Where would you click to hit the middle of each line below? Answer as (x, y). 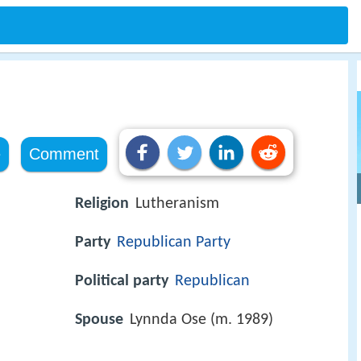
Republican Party (174, 243)
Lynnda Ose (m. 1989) (201, 320)
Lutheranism (177, 204)
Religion (102, 204)
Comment (64, 154)
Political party (122, 282)
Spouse (99, 320)
